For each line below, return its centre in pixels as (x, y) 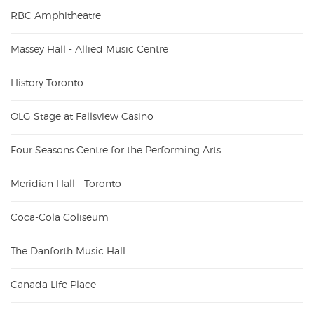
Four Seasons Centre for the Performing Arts (116, 150)
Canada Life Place (53, 285)
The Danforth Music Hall (68, 251)
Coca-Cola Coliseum (60, 218)
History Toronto (47, 83)
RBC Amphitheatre (56, 16)
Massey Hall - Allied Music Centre (89, 49)
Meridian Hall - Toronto (66, 184)
